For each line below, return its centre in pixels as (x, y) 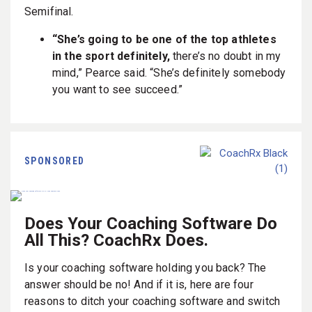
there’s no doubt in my (225, 56)
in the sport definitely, (111, 56)
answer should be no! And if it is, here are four (139, 284)
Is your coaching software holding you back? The (146, 267)
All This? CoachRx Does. (116, 240)
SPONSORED (55, 161)
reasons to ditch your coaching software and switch (153, 301)
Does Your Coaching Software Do (151, 223)
